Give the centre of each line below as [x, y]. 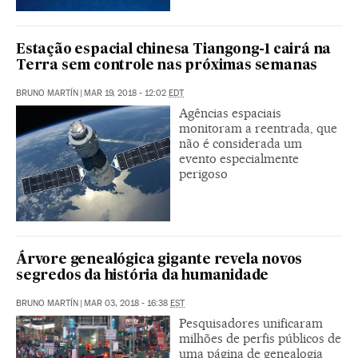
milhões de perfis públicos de [260, 338]
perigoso [203, 173]
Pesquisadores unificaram [251, 323]
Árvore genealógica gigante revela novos [159, 260]
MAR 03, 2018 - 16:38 [127, 303]
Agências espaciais [230, 113]
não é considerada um [241, 143]
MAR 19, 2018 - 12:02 [126, 93]
